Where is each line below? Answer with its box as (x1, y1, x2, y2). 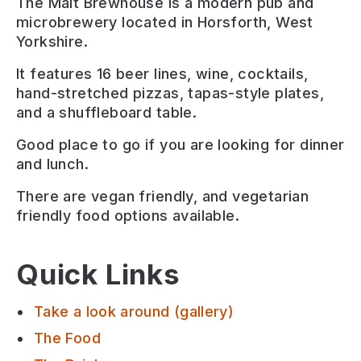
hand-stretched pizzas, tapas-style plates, (16, 85, 325, 102)
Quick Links (16, 257, 180, 291)
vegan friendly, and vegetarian (91, 188, 309, 205)
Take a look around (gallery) (34, 303, 234, 320)
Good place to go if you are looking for (16, 136, 301, 153)
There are (16, 188, 92, 205)
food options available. (71, 207, 239, 224)
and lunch (16, 156, 85, 172)
